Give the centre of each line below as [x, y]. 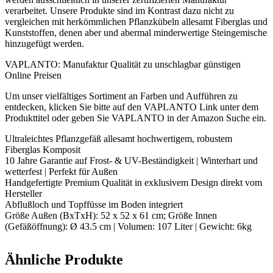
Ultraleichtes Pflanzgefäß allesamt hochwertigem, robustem [119, 139]
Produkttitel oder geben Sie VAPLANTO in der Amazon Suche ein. [136, 118]
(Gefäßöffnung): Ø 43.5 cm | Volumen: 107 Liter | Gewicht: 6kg [128, 227]
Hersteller [23, 194]
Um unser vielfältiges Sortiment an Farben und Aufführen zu [121, 96]
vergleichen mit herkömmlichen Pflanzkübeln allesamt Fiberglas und [136, 22]
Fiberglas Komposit [43, 150]
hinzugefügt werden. [44, 44]
